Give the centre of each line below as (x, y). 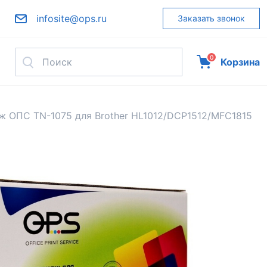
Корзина (240, 62)
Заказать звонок (211, 18)
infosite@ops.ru (71, 18)
